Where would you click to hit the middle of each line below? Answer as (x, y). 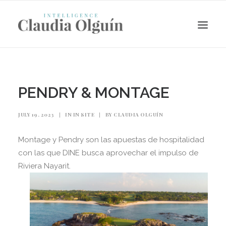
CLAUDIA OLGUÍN (138, 115)
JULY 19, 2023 (36, 115)
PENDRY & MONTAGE (94, 93)
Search (113, 184)
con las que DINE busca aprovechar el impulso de (108, 153)
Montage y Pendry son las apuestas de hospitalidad (111, 140)
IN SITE (83, 115)
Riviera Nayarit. (44, 166)
